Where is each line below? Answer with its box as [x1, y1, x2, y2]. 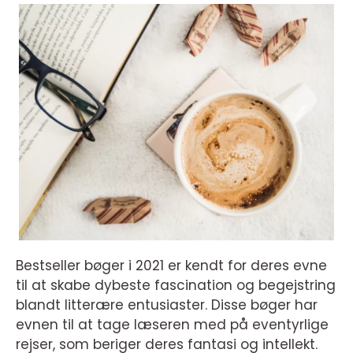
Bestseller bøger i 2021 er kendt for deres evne [16, 256, 327, 275]
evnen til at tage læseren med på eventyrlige [16, 315, 329, 334]
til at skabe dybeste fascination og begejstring [16, 276, 336, 295]
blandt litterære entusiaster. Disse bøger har [16, 295, 318, 314]
